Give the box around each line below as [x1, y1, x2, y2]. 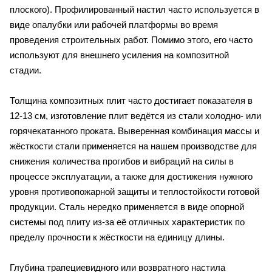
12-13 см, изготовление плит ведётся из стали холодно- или [10, 110, 261, 121]
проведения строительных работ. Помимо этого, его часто [10, 35, 253, 46]
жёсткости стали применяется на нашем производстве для [10, 141, 257, 152]
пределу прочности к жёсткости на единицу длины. [10, 232, 225, 243]
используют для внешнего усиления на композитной [10, 50, 229, 61]
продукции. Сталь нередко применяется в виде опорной [10, 202, 244, 212]
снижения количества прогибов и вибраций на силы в [10, 156, 234, 167]
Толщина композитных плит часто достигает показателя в [10, 95, 253, 106]
